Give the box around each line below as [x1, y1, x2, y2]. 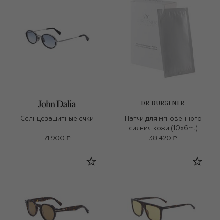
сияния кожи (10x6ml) [128, 125, 198, 132]
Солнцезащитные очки [20, 116, 94, 123]
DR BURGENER [141, 101, 185, 107]
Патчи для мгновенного [124, 116, 202, 123]
